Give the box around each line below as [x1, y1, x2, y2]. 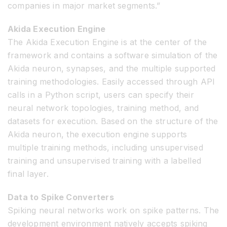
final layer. [8, 168, 49, 179]
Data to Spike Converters [8, 192, 114, 202]
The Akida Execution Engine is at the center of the [8, 36, 207, 47]
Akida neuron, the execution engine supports [8, 129, 187, 139]
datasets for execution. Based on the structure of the [8, 116, 218, 126]
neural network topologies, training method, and [8, 102, 199, 113]
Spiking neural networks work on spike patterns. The [8, 205, 219, 215]
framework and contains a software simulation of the [8, 50, 218, 60]
